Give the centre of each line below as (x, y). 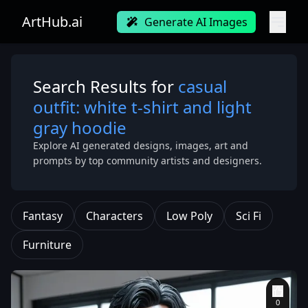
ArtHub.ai (52, 22)
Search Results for (106, 86)
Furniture (47, 245)
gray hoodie (80, 128)
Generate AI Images (196, 22)
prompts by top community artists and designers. (147, 161)
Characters (114, 216)
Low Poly (189, 216)
